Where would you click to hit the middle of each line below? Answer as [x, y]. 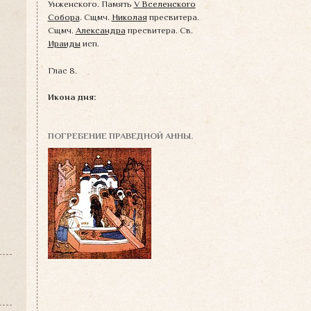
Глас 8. [62, 70]
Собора [64, 17]
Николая [129, 17]
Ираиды [64, 44]
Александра [100, 31]
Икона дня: [72, 97]
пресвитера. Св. [159, 31]
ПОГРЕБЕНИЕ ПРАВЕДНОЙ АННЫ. [120, 136]
